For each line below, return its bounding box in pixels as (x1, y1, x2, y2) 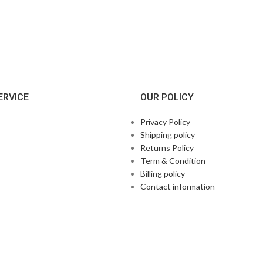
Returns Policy (140, 143, 194, 153)
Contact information (140, 181, 215, 191)
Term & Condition (140, 156, 205, 166)
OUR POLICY (140, 92, 194, 103)
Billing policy (140, 168, 185, 178)
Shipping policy (140, 130, 195, 140)
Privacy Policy (140, 117, 190, 127)
